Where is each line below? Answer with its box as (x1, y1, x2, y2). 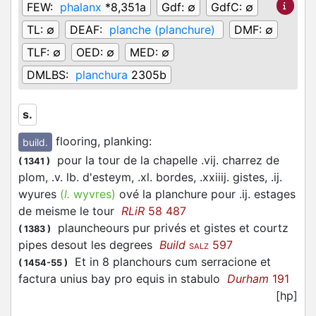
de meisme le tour (18, 204, 121, 219)
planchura (75, 68, 128, 82)
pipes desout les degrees (18, 238, 159, 253)
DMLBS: (27, 68, 72, 82)
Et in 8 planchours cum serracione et (68, 255, 271, 269)
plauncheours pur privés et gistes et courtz (51, 221, 288, 236)
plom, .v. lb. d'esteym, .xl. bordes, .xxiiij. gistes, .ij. (18, 170, 282, 185)
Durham (227, 272, 269, 286)
